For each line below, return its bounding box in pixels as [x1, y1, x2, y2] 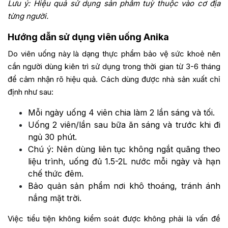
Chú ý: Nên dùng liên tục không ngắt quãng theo [28, 144, 220, 155]
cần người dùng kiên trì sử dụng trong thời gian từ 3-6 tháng [8, 62, 220, 72]
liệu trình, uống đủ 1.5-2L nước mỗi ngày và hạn [28, 156, 220, 167]
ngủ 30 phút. [28, 132, 77, 142]
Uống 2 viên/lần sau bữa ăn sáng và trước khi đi [28, 120, 220, 130]
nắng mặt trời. [28, 193, 81, 204]
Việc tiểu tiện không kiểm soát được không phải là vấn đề [8, 214, 220, 224]
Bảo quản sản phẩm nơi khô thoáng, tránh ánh [28, 181, 220, 191]
